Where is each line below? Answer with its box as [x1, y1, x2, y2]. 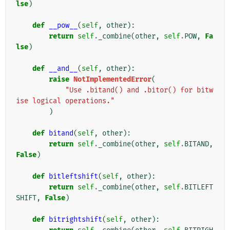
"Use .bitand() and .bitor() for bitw [65, 86, 213, 95]
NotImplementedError [73, 75, 151, 84]
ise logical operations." [16, 97, 114, 106]
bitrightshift [49, 215, 102, 224]
